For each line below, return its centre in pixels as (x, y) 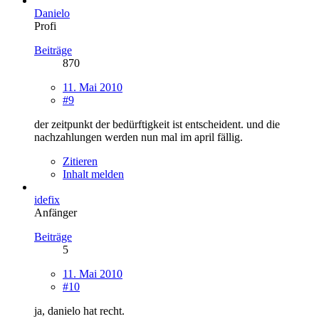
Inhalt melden (93, 174)
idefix (47, 199)
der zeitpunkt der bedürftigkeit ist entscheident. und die (157, 124)
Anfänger (56, 212)
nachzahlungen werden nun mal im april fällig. (138, 137)
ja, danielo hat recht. (79, 310)
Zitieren (80, 161)
